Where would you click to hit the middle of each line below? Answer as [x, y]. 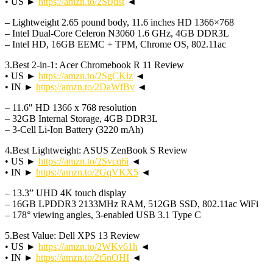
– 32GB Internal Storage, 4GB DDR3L [81, 118]
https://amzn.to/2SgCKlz [86, 76]
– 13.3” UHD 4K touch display [66, 193]
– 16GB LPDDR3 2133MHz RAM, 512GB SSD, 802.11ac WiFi [132, 204]
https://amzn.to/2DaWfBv [85, 87]
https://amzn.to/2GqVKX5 [87, 172]
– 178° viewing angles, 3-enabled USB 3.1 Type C [103, 214]
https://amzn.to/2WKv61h [88, 246]
